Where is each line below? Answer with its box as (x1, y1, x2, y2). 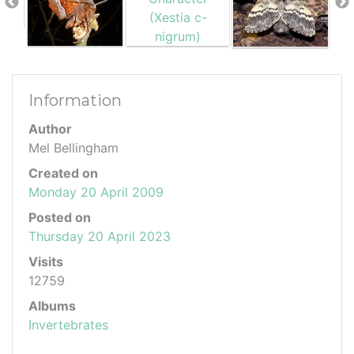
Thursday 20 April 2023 (28, 228, 171, 244)
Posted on (28, 209, 91, 225)
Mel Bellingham (28, 139, 119, 156)
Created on (28, 164, 98, 181)
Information (28, 90, 122, 110)
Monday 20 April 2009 (28, 183, 164, 200)
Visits (28, 253, 63, 269)
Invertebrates (28, 316, 108, 333)
